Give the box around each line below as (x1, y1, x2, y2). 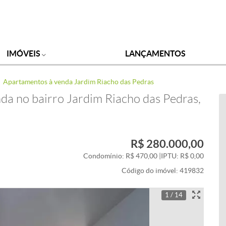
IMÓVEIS (6, 49, 42, 58)
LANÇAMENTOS (125, 49, 186, 58)
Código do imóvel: (122, 167, 180, 175)
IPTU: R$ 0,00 (161, 152, 204, 160)
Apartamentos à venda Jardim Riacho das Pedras (3, 78, 154, 86)
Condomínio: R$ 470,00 (83, 152, 159, 160)
